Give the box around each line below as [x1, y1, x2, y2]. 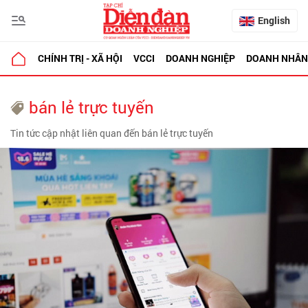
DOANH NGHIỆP [166, 52, 235, 65]
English [258, 14, 290, 27]
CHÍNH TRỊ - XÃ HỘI [38, 52, 122, 65]
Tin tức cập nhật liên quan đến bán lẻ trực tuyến [10, 126, 213, 140]
